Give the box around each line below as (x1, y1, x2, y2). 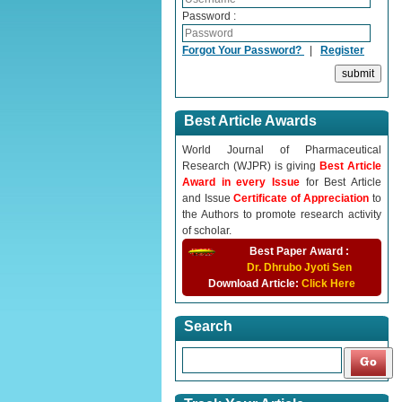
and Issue (182, 192, 234, 205)
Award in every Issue (182, 176, 306, 188)
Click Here (301, 277, 355, 290)
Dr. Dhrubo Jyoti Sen (247, 261, 352, 274)
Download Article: (208, 277, 301, 290)
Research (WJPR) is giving (182, 160, 319, 172)
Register (320, 44, 364, 57)
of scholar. (182, 224, 232, 237)
